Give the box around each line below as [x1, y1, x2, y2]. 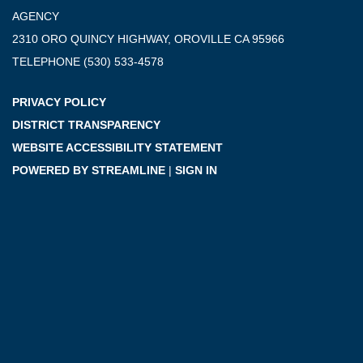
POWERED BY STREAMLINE [12, 164, 165, 177]
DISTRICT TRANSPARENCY [12, 118, 160, 132]
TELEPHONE [12, 55, 80, 69]
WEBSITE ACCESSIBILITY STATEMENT [12, 141, 223, 155]
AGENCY [12, 10, 59, 23]
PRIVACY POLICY [12, 96, 106, 109]
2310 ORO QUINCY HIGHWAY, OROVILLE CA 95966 [12, 32, 284, 46]
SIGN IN [175, 164, 217, 177]
